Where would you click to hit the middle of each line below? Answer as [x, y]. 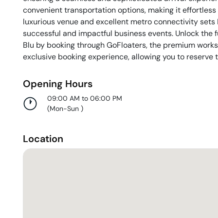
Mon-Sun [65, 109]
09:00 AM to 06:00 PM [85, 98]
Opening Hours [58, 84]
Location [43, 139]
